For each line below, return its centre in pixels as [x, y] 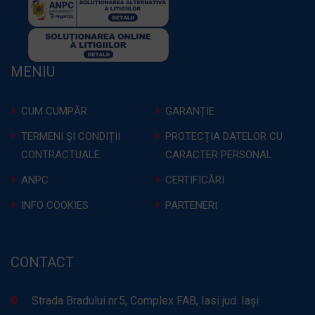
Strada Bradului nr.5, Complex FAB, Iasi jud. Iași [145, 301]
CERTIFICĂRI [194, 180]
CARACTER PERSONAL [218, 155]
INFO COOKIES [55, 205]
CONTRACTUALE [60, 155]
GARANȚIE [189, 111]
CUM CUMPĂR [54, 111]
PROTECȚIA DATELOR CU [224, 136]
